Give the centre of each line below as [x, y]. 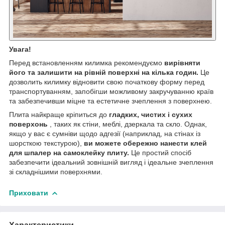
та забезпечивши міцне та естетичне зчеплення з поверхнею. [110, 101]
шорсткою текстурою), [46, 143]
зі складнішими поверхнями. [56, 172]
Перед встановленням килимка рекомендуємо [87, 63]
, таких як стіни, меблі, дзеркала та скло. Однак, [127, 124]
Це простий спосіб [160, 152]
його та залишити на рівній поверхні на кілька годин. [104, 72]
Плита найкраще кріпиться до [59, 114]
